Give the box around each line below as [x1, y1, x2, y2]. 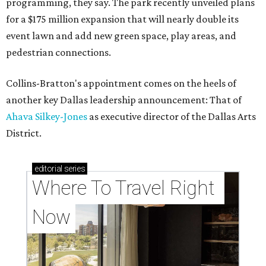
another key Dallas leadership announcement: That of [6, 94, 242, 106]
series [62, 164, 85, 174]
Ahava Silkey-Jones [6, 110, 87, 123]
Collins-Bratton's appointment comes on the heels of [6, 77, 236, 90]
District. [6, 127, 42, 140]
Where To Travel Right [32, 176, 215, 200]
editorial [34, 164, 62, 174]
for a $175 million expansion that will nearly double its [6, 13, 239, 26]
